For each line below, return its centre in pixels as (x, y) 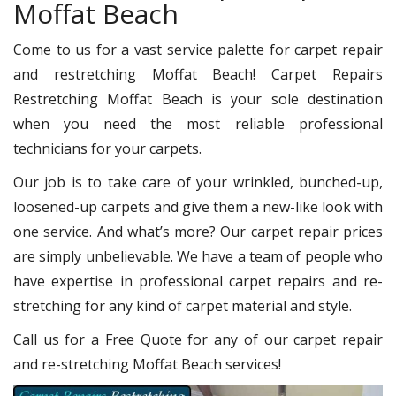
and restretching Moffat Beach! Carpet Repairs (198, 74)
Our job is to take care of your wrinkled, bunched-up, (198, 182)
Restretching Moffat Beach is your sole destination (198, 99)
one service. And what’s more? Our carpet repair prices (198, 232)
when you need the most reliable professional (198, 124)
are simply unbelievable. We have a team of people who (198, 256)
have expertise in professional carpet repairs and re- (198, 281)
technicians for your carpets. (107, 148)
